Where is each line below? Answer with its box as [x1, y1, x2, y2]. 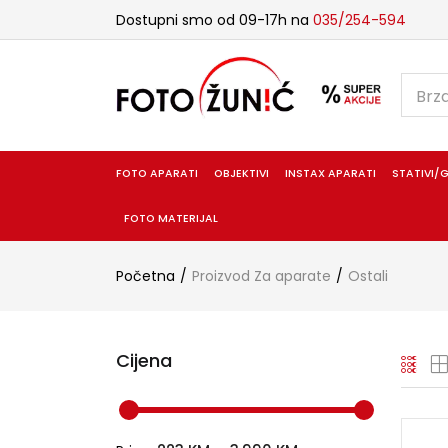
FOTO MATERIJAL [123, 210, 218, 226]
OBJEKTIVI [213, 165, 269, 181]
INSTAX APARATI [285, 165, 377, 181]
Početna [115, 265, 175, 286]
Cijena [115, 347, 172, 373]
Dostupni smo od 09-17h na [115, 9, 313, 30]
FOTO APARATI [115, 165, 198, 181]
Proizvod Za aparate [191, 265, 331, 286]
